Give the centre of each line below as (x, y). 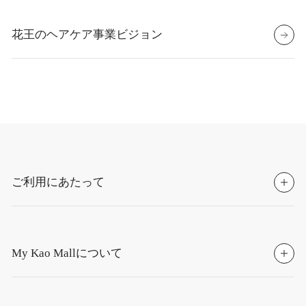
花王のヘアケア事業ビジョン (87, 34)
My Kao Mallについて (67, 253)
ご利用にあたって (58, 182)
